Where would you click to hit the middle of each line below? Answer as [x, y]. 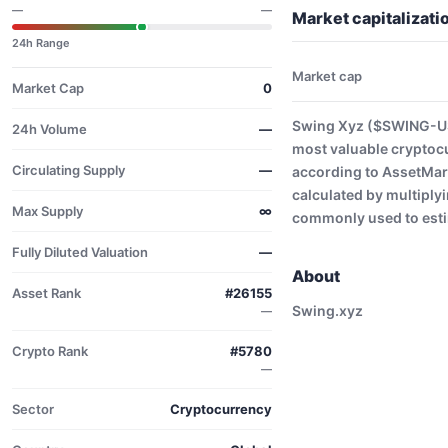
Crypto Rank [50, 351]
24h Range [41, 43]
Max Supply [47, 211]
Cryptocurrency [221, 409]
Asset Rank [46, 293]
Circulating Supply [68, 170]
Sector [33, 409]
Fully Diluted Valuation [80, 252]
